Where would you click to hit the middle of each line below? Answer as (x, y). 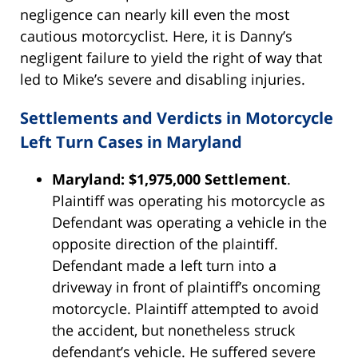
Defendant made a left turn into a (164, 266)
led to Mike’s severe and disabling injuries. (163, 80)
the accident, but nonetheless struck (173, 330)
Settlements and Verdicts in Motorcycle (177, 118)
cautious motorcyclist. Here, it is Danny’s (156, 36)
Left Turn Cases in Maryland (131, 142)
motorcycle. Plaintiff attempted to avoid (185, 309)
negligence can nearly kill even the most (155, 15)
